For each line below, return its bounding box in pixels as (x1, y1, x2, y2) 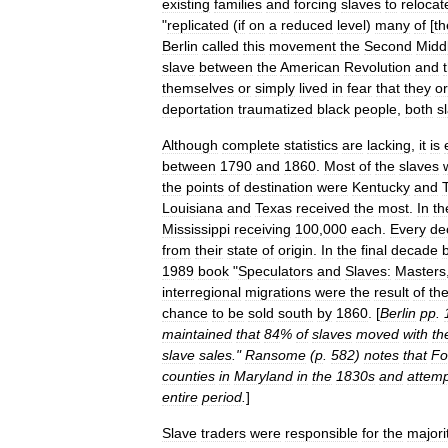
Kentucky (352, 179, 410, 195)
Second (364, 38, 412, 54)
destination (244, 179, 313, 195)
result (374, 284, 409, 300)
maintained (162, 326, 232, 342)
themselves (162, 80, 234, 96)
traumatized (238, 101, 313, 117)
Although (162, 137, 218, 153)
